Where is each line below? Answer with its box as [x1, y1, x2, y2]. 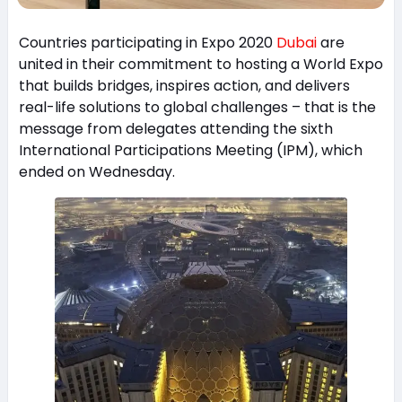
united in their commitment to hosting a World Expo [18, 53, 383, 74]
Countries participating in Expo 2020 [18, 31, 276, 53]
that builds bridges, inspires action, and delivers [18, 74, 350, 96]
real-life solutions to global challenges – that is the [18, 96, 376, 118]
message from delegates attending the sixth [18, 118, 333, 139]
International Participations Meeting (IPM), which [18, 139, 363, 161]
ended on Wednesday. [18, 161, 175, 182]
